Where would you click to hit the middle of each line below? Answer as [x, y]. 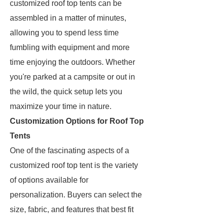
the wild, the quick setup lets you [66, 92]
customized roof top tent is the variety [74, 165]
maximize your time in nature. [61, 106]
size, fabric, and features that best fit [72, 209]
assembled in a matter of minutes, [68, 18]
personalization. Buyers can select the [76, 195]
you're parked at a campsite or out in [72, 77]
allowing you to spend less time [64, 33]
